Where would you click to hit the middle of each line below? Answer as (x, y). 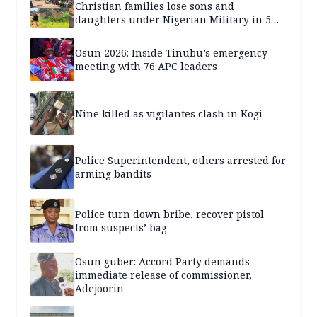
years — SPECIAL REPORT (137, 33)
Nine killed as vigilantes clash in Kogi (169, 113)
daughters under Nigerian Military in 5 (173, 19)
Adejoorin (99, 288)
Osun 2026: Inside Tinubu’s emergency (171, 53)
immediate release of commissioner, (163, 275)
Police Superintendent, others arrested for (180, 161)
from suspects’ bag (121, 228)
